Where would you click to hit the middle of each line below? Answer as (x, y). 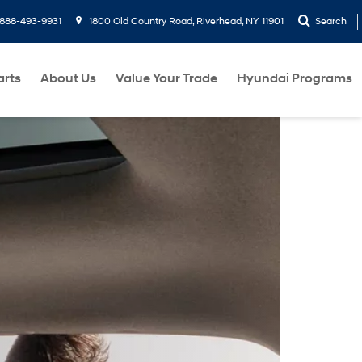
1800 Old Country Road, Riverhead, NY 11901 (185, 21)
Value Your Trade (166, 78)
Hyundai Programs (295, 78)
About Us (68, 78)
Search (331, 21)
